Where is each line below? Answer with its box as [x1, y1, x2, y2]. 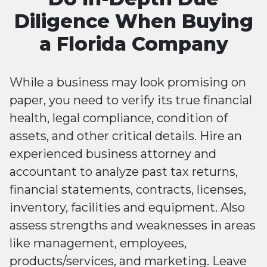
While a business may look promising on [10, 75, 246, 90]
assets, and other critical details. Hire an [10, 129, 242, 144]
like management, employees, [10, 236, 187, 251]
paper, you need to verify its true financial [10, 93, 252, 108]
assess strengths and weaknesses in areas [10, 218, 256, 233]
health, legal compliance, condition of [10, 111, 228, 126]
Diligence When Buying [14, 10, 253, 33]
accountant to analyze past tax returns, [10, 164, 238, 179]
